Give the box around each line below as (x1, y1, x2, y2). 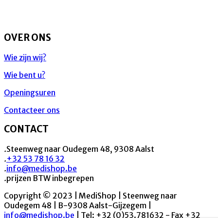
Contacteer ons (4, 105, 60, 115)
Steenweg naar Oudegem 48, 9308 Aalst (6, 144, 154, 154)
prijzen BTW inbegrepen (6, 173, 94, 183)
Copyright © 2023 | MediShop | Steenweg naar (4, 191, 177, 201)
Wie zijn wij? (4, 52, 46, 62)
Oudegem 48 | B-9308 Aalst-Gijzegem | (4, 200, 151, 211)
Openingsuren (4, 87, 55, 97)
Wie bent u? (4, 70, 45, 80)
